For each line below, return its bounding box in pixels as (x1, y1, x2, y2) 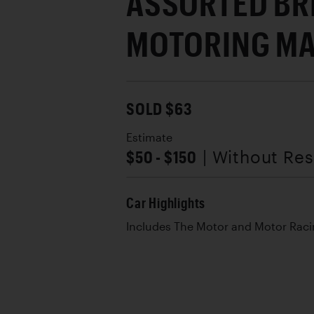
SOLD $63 (126, 97, 193, 118)
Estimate (126, 130, 172, 144)
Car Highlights (126, 194, 206, 211)
